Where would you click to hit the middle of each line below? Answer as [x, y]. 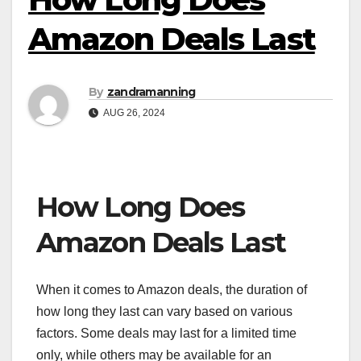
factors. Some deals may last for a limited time [166, 333]
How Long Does [140, 207]
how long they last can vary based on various [164, 311]
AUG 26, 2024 [133, 113]
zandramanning [151, 92]
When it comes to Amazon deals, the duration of [172, 289]
